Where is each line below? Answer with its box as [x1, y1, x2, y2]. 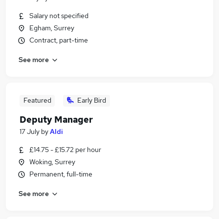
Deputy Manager [20, 114, 93, 125]
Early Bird [77, 96, 106, 105]
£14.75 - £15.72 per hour [29, 145, 101, 154]
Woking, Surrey [29, 157, 75, 166]
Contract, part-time [29, 36, 88, 44]
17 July [20, 127, 40, 136]
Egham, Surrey [29, 23, 74, 32]
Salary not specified [29, 11, 88, 20]
